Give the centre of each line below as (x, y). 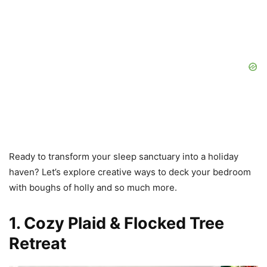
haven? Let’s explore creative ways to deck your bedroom (130, 172)
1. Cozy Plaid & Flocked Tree (117, 223)
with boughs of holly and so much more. (93, 188)
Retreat (38, 244)
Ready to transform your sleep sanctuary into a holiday (124, 157)
